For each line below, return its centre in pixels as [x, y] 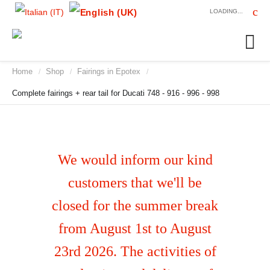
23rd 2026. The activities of [135, 251]
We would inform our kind [135, 160]
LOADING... [226, 11]
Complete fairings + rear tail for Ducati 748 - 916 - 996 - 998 [116, 93]
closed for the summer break [135, 206]
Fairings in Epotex [109, 71]
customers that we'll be [135, 183]
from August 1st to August [135, 228]
